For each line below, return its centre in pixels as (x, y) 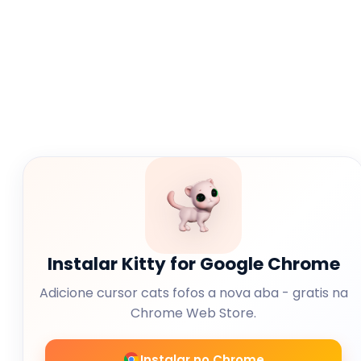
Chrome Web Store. (193, 313)
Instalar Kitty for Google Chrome (193, 264)
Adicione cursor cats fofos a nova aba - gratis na (193, 293)
